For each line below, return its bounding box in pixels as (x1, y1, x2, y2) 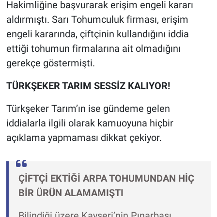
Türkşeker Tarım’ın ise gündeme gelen (6, 102, 170, 114)
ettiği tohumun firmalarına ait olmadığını (6, 42, 181, 54)
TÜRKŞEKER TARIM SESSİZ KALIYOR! (6, 79, 170, 92)
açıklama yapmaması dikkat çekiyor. (6, 131, 162, 143)
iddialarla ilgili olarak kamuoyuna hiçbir (6, 117, 173, 129)
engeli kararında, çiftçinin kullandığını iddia (6, 28, 189, 40)
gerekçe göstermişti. (6, 57, 95, 69)
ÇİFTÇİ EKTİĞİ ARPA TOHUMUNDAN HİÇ (18, 172, 194, 184)
